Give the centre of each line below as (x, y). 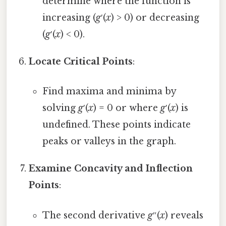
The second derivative (95, 215)
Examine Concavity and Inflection (111, 169)
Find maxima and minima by (109, 92)
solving (60, 108)
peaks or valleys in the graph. (109, 142)
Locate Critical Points (81, 62)
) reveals (184, 215)
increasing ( (69, 18)
